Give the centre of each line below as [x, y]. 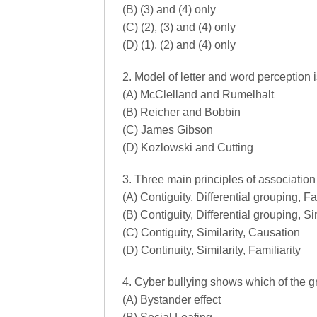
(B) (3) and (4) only [169, 10]
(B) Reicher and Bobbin [181, 112]
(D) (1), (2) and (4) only [179, 45]
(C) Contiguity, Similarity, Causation [211, 232]
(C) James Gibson [168, 130]
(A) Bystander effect [172, 300]
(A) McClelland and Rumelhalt [198, 94]
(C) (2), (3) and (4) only [179, 27]
